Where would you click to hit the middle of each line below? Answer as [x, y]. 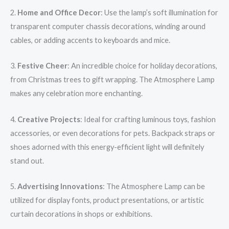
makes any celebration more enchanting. [76, 94]
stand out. [27, 161]
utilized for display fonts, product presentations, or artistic [107, 200]
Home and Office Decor [59, 12]
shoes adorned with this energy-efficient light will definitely [107, 147]
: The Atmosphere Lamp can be [154, 186]
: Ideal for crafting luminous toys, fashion [148, 119]
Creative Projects [49, 119]
